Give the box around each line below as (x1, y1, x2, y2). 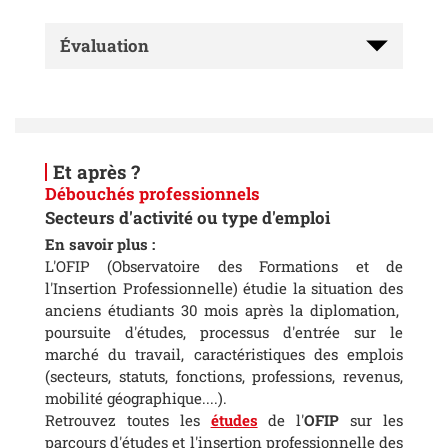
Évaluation (60, 33, 149, 57)
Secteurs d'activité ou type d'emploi (45, 205, 330, 229)
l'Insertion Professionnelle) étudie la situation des (45, 277, 403, 298)
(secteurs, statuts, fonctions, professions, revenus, (45, 365, 403, 386)
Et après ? (52, 158, 140, 184)
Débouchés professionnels (45, 181, 260, 205)
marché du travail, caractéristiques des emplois (45, 343, 403, 364)
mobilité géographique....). (45, 387, 227, 408)
